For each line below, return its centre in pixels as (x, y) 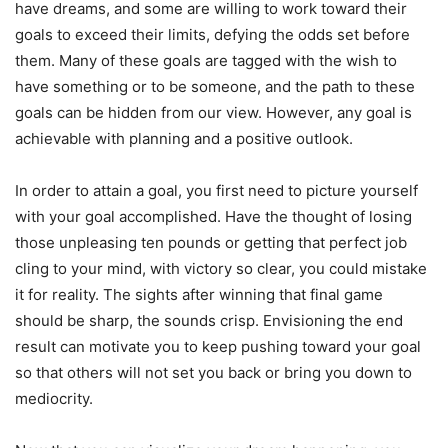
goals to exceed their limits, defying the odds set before (212, 34)
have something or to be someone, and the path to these (215, 86)
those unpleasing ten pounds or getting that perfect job (211, 242)
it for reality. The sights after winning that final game (199, 294)
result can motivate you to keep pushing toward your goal (218, 346)
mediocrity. (54, 398)
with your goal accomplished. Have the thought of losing (213, 216)
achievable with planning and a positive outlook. (184, 138)
